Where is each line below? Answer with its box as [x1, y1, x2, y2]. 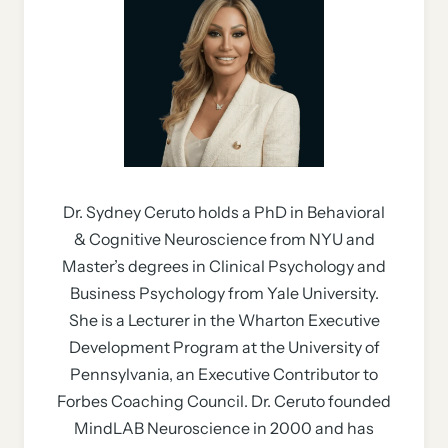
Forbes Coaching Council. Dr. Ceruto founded [57, 391, 391, 411]
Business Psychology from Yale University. [69, 283, 379, 303]
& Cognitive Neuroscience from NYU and [73, 229, 375, 249]
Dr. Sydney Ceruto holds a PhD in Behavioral [63, 202, 385, 222]
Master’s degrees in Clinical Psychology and [62, 256, 386, 276]
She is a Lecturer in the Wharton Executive [68, 310, 380, 330]
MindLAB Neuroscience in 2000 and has [74, 418, 374, 438]
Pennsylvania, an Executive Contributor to [70, 364, 378, 384]
